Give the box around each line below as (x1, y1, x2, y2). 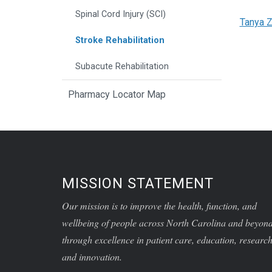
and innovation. (62, 250, 122, 263)
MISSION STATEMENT (62, 175, 214, 192)
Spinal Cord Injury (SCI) (75, 9, 166, 20)
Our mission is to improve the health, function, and (62, 199, 257, 212)
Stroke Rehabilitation (75, 35, 165, 46)
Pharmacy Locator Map (68, 89, 166, 101)
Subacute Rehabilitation (75, 61, 169, 72)
